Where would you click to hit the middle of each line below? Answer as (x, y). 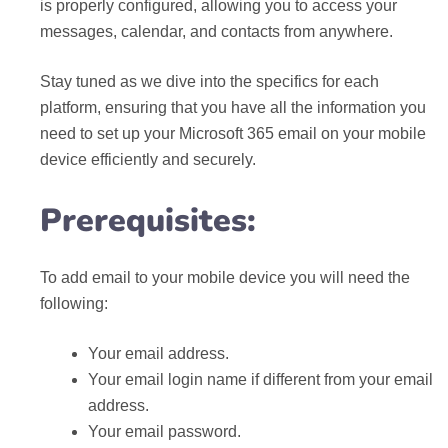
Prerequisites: (148, 220)
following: (74, 303)
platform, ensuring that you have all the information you (233, 107)
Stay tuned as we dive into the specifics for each (209, 81)
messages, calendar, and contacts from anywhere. (216, 31)
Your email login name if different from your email (260, 379)
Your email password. (164, 431)
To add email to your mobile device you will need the (225, 277)
